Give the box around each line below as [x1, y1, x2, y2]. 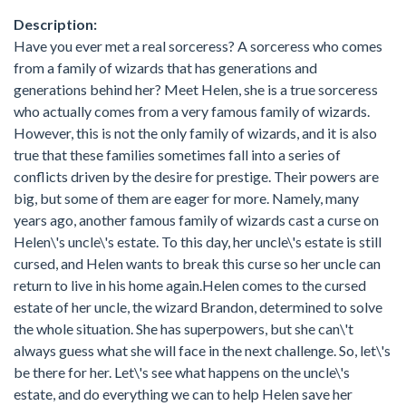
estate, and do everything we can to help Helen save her [14, 385, 353, 402]
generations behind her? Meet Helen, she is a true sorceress [14, 81, 378, 98]
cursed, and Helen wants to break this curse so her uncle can [14, 255, 381, 272]
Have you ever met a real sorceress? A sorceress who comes [14, 37, 382, 54]
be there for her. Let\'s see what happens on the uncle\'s [14, 363, 350, 381]
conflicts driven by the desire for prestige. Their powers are [14, 168, 379, 185]
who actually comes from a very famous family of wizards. [14, 102, 370, 120]
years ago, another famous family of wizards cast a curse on [14, 211, 379, 228]
